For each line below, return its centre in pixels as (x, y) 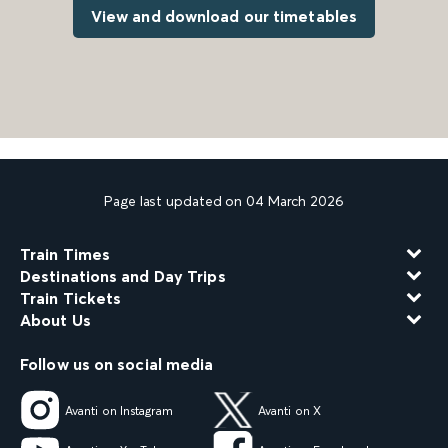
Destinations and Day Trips (123, 276)
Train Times (65, 254)
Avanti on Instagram (119, 410)
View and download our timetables (224, 16)
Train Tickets (71, 298)
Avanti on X (289, 410)
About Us (55, 320)
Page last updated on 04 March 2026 (224, 201)
